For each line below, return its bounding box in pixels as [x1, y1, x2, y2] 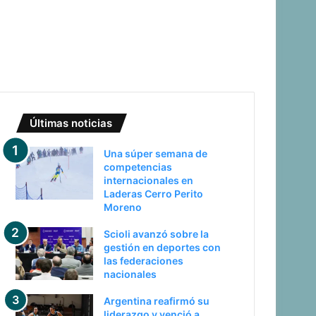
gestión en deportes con [104, 241, 221, 253]
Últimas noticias [30, 116, 113, 130]
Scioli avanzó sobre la [104, 228, 209, 240]
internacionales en [104, 174, 194, 186]
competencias [104, 161, 173, 173]
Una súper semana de [104, 147, 208, 159]
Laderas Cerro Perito [104, 188, 204, 200]
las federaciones [104, 255, 184, 267]
